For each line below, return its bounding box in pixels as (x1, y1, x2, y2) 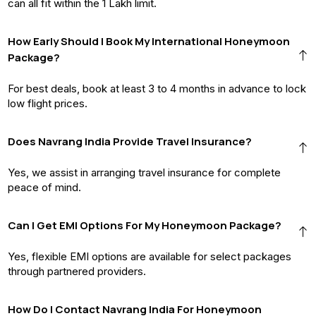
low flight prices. (8, 96, 87, 110)
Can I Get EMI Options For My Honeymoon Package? (8, 217, 281, 233)
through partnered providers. (8, 264, 146, 278)
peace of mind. (8, 180, 81, 194)
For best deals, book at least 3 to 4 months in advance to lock (8, 81, 306, 95)
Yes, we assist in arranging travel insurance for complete (8, 165, 281, 179)
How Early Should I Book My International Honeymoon (8, 33, 290, 49)
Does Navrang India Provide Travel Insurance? (8, 133, 252, 149)
